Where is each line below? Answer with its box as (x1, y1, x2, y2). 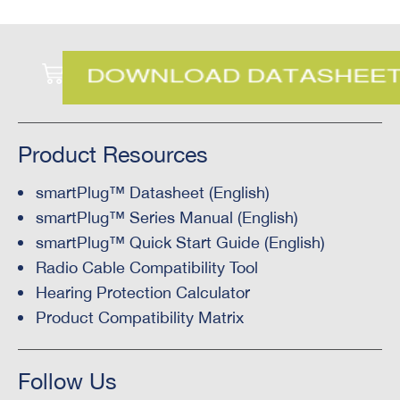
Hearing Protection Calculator (36, 283, 250, 303)
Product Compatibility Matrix (36, 308, 244, 328)
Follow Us (18, 368, 117, 395)
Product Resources (18, 141, 208, 168)
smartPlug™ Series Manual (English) (36, 208, 298, 228)
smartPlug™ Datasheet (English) (36, 183, 270, 203)
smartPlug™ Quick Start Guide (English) (36, 233, 325, 253)
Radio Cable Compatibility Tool (36, 258, 258, 278)
